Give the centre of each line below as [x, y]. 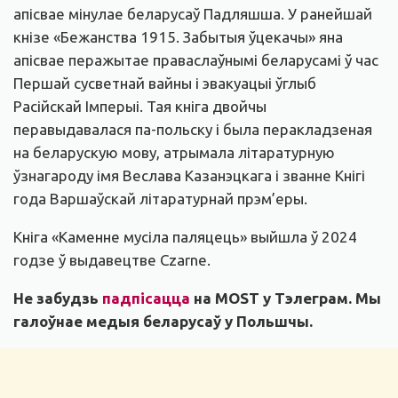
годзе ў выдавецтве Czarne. [112, 260]
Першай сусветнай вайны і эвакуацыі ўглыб [165, 84]
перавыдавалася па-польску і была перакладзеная [193, 130]
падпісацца [146, 298]
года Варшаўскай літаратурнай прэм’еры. [160, 199]
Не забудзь [58, 298]
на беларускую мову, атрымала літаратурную [174, 153]
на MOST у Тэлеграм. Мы [286, 298]
